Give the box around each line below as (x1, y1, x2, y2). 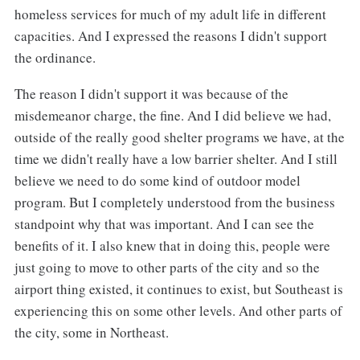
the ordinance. (14, 48, 96, 67)
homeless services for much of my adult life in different (14, 5, 326, 24)
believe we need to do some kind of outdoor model (14, 171, 301, 190)
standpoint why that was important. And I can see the (14, 215, 314, 234)
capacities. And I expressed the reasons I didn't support (14, 27, 327, 46)
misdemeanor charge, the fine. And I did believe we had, (14, 106, 331, 125)
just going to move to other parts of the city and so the (14, 258, 320, 277)
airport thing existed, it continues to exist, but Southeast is (14, 280, 343, 299)
